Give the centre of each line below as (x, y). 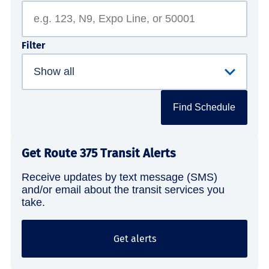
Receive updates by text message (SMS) (119, 177)
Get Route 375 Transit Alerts (99, 153)
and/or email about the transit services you (123, 190)
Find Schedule (204, 107)
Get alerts (134, 239)
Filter (33, 46)
